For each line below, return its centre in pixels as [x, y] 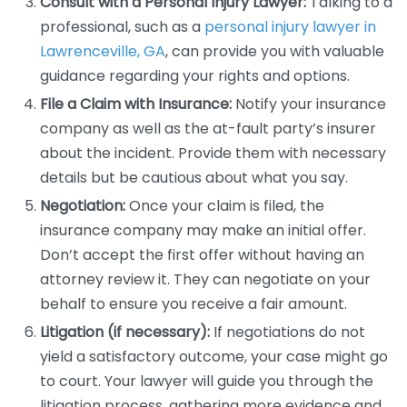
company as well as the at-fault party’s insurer [208, 129]
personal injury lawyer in [290, 27]
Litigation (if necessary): [125, 332]
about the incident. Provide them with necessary [213, 153]
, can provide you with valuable [275, 51]
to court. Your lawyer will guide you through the [207, 381]
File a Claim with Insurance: [136, 104]
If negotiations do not [288, 332]
